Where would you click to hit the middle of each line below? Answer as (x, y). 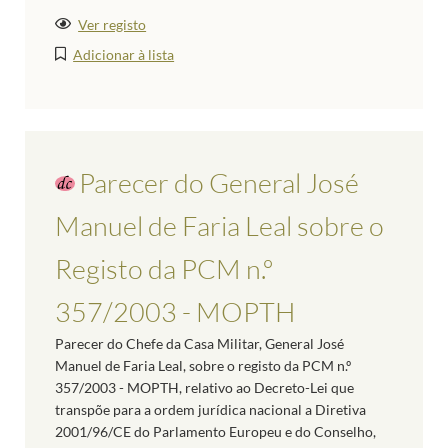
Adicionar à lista (124, 55)
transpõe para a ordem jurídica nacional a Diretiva (210, 410)
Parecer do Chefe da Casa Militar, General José (199, 344)
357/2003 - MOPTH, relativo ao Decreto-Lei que (204, 388)
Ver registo (112, 25)
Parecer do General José (219, 183)
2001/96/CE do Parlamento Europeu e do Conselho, (215, 432)
